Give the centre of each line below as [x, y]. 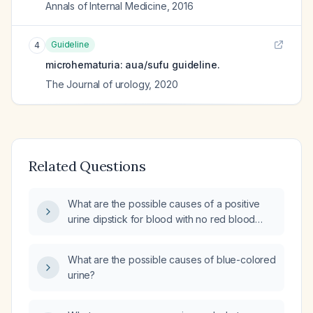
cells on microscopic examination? [145, 234]
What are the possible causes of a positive [164, 204]
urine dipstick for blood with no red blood [162, 219]
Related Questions [87, 166]
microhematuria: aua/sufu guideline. [133, 65]
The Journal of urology [97, 84]
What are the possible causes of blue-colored [172, 260]
